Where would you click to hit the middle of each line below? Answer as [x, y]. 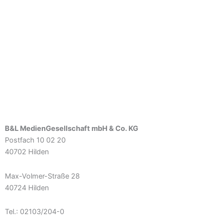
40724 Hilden [27, 188]
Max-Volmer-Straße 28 [42, 176]
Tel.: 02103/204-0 [35, 212]
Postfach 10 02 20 [35, 140]
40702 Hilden [27, 152]
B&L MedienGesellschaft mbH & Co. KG [72, 129]
